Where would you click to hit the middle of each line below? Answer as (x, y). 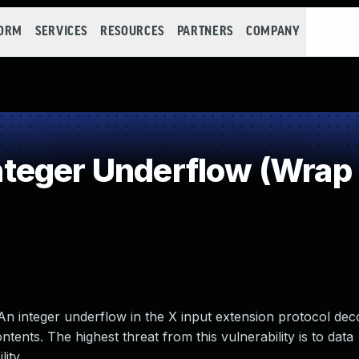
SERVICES (61, 32)
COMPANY (273, 32)
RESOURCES (132, 32)
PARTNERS (205, 32)
